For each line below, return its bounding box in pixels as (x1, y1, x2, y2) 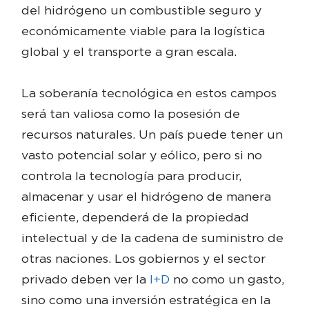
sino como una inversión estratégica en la (21, 292, 270, 307)
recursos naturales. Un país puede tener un (21, 126, 283, 141)
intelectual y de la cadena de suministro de (21, 230, 283, 245)
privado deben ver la (21, 271, 150, 286)
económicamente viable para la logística (21, 23, 265, 38)
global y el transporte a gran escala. (21, 43, 237, 59)
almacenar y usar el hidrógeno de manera (21, 188, 271, 203)
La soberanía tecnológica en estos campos (21, 85, 277, 100)
